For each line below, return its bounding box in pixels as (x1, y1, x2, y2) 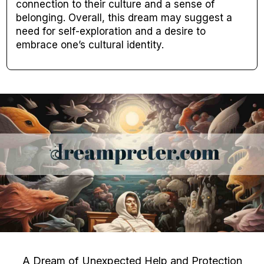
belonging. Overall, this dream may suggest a (16, 12, 233, 24)
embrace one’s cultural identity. (16, 39, 164, 51)
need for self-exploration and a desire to (16, 25, 206, 38)
